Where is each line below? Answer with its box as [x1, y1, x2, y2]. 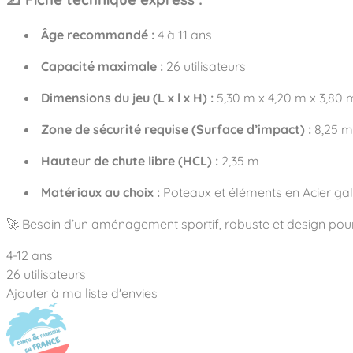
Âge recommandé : [41, 26, 154, 43]
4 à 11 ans [154, 26, 212, 43]
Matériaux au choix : [41, 184, 160, 200]
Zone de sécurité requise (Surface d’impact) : [41, 121, 311, 137]
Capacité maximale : [41, 58, 163, 74]
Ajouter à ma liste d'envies [6, 284, 158, 301]
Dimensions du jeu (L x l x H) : [41, 89, 214, 106]
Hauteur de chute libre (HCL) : [41, 152, 218, 169]
